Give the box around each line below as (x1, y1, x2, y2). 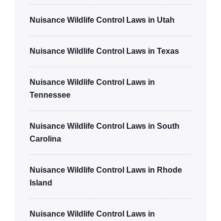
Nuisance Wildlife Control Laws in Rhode (30, 165, 182, 174)
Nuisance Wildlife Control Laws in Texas (30, 46, 179, 55)
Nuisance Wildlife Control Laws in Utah (30, 15, 175, 24)
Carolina (30, 134, 61, 143)
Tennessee (30, 90, 71, 99)
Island (30, 178, 52, 187)
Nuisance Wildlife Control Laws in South (30, 121, 180, 130)
